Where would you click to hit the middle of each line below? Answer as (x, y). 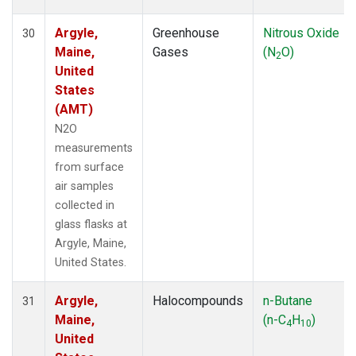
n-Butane (288, 300)
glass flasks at (91, 224)
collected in (85, 205)
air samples (84, 186)
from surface (89, 167)
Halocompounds (198, 300)
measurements (94, 148)
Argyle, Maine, (91, 243)
